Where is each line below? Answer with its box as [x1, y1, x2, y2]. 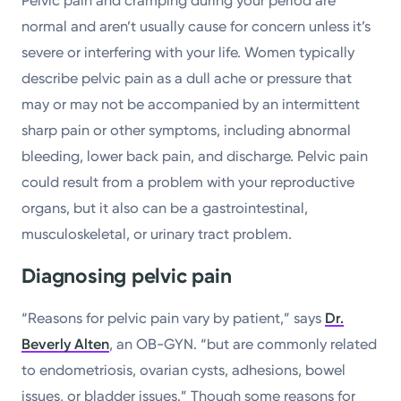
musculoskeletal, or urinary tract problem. [21, 225, 293, 243]
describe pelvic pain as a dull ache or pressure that [21, 69, 353, 87]
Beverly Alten [21, 335, 110, 353]
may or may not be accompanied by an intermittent [21, 95, 361, 113]
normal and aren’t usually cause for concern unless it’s [21, 17, 371, 35]
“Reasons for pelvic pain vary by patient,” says [21, 309, 326, 327]
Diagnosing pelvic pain [21, 263, 232, 288]
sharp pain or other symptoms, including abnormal [21, 121, 352, 139]
